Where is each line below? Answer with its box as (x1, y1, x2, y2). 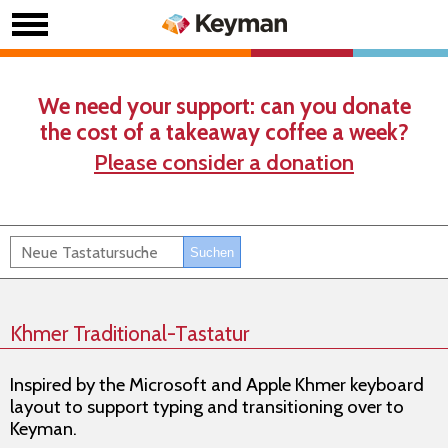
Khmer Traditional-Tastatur (10, 320, 249, 346)
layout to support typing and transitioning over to (10, 395, 404, 418)
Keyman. (10, 417, 77, 440)
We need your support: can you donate (37, 92, 411, 120)
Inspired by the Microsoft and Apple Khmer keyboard (10, 373, 424, 396)
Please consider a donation (94, 148, 354, 176)
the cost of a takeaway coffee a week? (39, 118, 409, 146)
